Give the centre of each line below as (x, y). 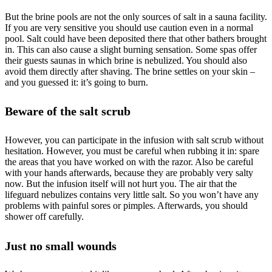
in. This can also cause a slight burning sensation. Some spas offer (131, 49)
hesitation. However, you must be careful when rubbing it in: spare (132, 151)
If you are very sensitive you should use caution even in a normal (129, 27)
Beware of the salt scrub (68, 111)
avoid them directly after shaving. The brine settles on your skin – (130, 71)
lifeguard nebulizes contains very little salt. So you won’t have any (132, 194)
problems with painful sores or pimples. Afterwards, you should (126, 205)
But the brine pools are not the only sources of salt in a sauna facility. (136, 16)
